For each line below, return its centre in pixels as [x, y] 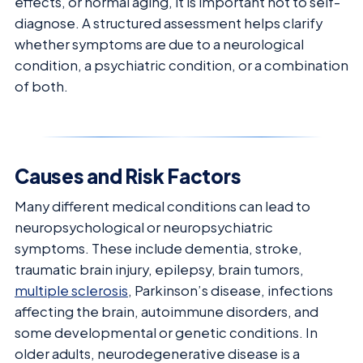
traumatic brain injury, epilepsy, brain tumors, [159, 270]
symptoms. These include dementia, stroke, [158, 249]
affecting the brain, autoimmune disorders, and [167, 312]
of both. [41, 87]
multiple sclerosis [71, 291]
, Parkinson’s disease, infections [231, 291]
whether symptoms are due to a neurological [159, 45]
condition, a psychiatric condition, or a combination [181, 66]
